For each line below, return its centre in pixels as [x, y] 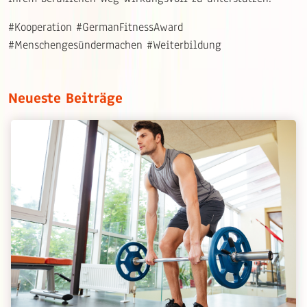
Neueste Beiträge [65, 98]
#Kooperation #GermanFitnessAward [96, 27]
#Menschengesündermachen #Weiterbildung [115, 45]
